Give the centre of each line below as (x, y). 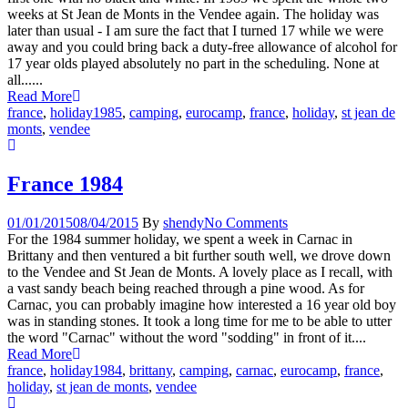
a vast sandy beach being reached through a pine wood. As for (186, 289)
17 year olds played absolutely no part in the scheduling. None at (193, 64)
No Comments (246, 223)
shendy (184, 223)
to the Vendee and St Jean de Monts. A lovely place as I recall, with (200, 272)
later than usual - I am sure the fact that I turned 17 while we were (195, 31)
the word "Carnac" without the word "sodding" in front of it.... (187, 338)
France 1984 (65, 184)
